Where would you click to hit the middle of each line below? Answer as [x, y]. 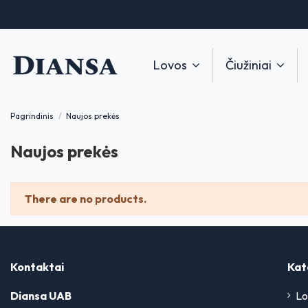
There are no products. [86, 199]
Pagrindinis [32, 116]
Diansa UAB [41, 295]
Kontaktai [37, 267]
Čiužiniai [250, 65]
